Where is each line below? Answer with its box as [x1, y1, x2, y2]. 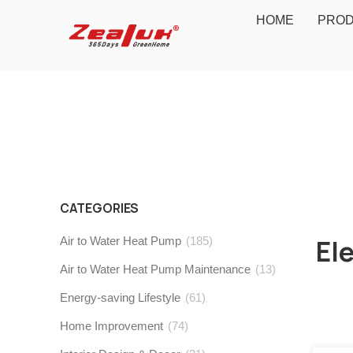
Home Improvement [60, 319, 163, 333]
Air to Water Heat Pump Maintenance [60, 262, 251, 277]
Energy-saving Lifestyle [60, 291, 180, 305]
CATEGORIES [60, 200, 138, 217]
